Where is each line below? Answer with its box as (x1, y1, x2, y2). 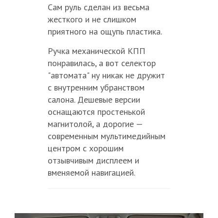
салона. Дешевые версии (47, 94, 140, 106)
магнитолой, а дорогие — (47, 118, 143, 130)
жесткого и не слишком (47, 14, 136, 25)
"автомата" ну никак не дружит (47, 70, 165, 81)
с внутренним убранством (47, 82, 145, 93)
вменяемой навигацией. (47, 167, 135, 179)
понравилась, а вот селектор (47, 57, 156, 69)
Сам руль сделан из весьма (47, 1, 149, 13)
